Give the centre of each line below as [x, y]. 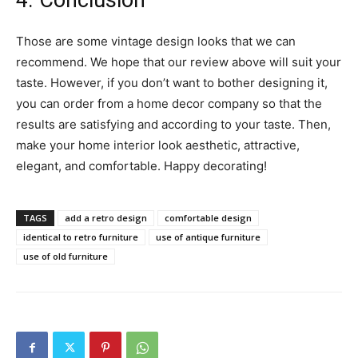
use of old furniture [66, 257]
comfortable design [208, 218]
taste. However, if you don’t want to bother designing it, [172, 83]
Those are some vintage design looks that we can [156, 42]
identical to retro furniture [81, 237]
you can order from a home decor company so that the [169, 104]
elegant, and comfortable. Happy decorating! [141, 166]
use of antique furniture [208, 237]
